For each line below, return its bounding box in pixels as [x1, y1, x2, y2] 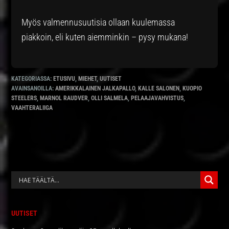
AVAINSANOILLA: [11, 85, 56, 93]
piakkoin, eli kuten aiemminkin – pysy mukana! [21, 32, 189, 43]
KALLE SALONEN [138, 85, 180, 93]
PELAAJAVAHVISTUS [131, 95, 184, 102]
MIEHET [78, 75, 97, 83]
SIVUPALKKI [11, 189, 85, 208]
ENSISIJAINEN [11, 171, 101, 189]
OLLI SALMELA [91, 95, 128, 102]
